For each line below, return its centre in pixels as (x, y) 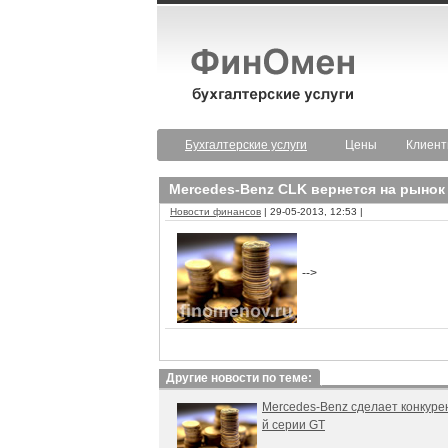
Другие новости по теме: (239, 378)
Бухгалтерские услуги (246, 145)
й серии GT (293, 425)
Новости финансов (215, 211)
